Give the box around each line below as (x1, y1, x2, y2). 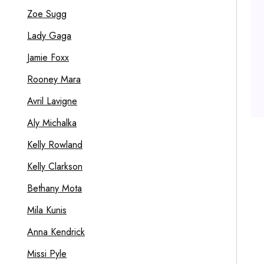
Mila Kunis (27, 203, 67, 217)
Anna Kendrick (27, 225, 85, 239)
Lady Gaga (27, 29, 71, 42)
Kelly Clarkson (27, 160, 82, 173)
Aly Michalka (27, 116, 77, 130)
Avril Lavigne (27, 94, 77, 108)
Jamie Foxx (27, 51, 69, 64)
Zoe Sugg (27, 7, 67, 21)
